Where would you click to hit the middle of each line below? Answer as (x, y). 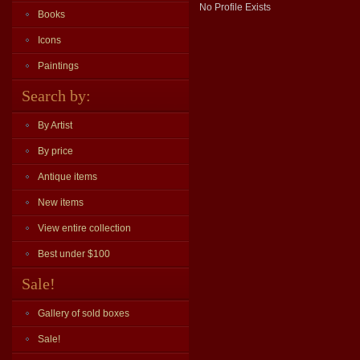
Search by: (56, 96)
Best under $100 (74, 254)
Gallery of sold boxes (84, 313)
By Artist (55, 125)
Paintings (58, 66)
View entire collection (84, 228)
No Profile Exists (235, 7)
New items (61, 202)
